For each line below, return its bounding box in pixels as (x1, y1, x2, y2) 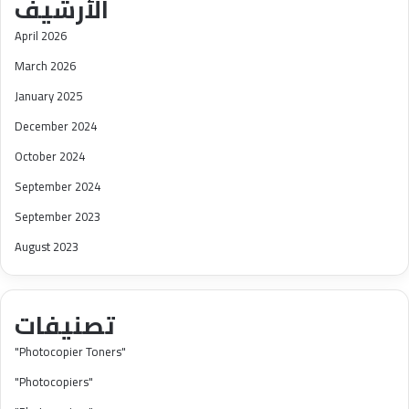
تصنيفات (15, 301, 115, 348)
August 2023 (15, 235, 79, 257)
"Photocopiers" (15, 370, 93, 393)
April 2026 (15, 24, 67, 47)
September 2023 (15, 204, 100, 227)
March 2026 (15, 54, 76, 77)
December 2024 (15, 114, 97, 137)
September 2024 (15, 174, 100, 197)
